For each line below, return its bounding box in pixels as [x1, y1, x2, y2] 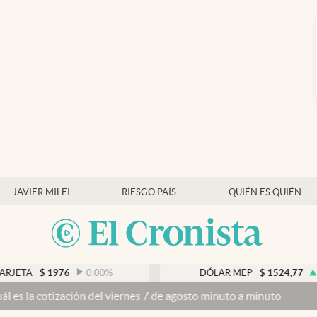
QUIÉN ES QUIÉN [228, 187, 301, 197]
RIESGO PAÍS [122, 187, 176, 197]
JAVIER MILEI [12, 187, 70, 197]
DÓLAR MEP [134, 267, 188, 278]
